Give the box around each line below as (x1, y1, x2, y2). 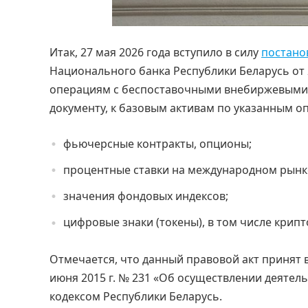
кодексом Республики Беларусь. (49, 288, 222, 304)
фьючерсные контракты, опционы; (63, 135, 252, 151)
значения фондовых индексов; (63, 188, 228, 204)
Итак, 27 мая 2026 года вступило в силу (49, 44, 261, 60)
